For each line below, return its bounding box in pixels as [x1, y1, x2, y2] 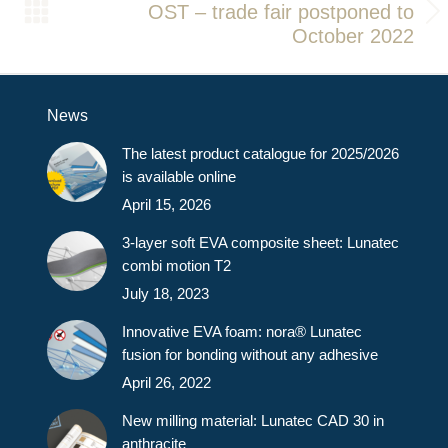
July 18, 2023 [122, 285, 210, 303]
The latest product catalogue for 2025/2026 [122, 145, 400, 163]
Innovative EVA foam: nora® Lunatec [122, 323, 363, 341]
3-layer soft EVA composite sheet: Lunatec [122, 234, 400, 252]
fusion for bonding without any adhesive [122, 346, 379, 364]
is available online [122, 168, 237, 186]
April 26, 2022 [122, 374, 212, 392]
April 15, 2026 [122, 196, 212, 214]
